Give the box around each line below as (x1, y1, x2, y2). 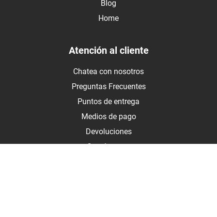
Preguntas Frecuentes (71, 81, 146, 91)
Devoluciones (85, 126, 132, 136)
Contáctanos (87, 141, 130, 151)
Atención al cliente (68, 44, 149, 56)
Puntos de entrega (77, 96, 139, 106)
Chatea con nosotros (73, 66, 144, 76)
